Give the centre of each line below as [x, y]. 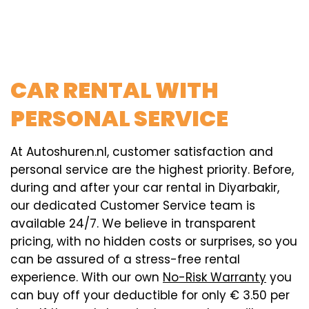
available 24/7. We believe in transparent [133, 223]
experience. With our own [87, 277]
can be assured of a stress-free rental [125, 259]
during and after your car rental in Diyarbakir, [145, 187]
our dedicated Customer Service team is [133, 205]
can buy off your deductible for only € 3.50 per [150, 295]
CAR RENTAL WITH [114, 90]
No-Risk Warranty [215, 277]
